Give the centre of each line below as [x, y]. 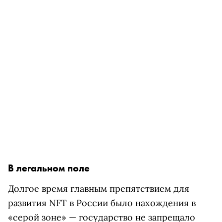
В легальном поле [49, 168]
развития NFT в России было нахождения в [102, 203]
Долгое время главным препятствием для [99, 189]
